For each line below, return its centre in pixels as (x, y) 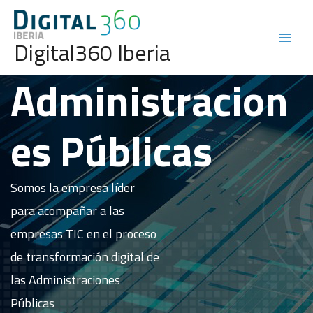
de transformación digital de (85, 257)
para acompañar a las (67, 211)
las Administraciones (65, 280)
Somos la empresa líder (73, 188)
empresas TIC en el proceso (83, 234)
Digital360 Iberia (92, 52)
